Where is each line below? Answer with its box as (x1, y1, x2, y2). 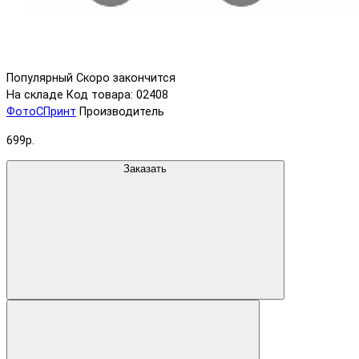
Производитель (79, 105, 164, 119)
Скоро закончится (76, 71, 175, 86)
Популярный (6, 71, 73, 86)
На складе (6, 88, 63, 103)
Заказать (123, 163, 167, 175)
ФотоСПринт (6, 105, 76, 119)
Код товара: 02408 (67, 88, 168, 103)
